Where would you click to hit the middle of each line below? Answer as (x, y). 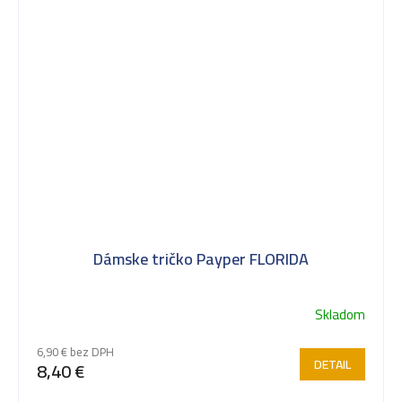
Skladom (340, 314)
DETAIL (332, 364)
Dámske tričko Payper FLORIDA (201, 258)
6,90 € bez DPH (75, 351)
